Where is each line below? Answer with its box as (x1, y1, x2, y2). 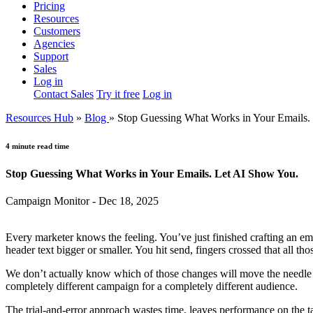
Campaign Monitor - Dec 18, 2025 (6, 195, 159, 208)
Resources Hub (6, 111, 73, 124)
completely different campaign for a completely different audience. (6, 280, 298, 293)
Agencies (34, 37, 75, 50)
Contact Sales (34, 87, 94, 100)
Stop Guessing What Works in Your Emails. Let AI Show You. (6, 167, 298, 180)
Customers (34, 24, 80, 37)
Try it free (96, 87, 140, 100)
